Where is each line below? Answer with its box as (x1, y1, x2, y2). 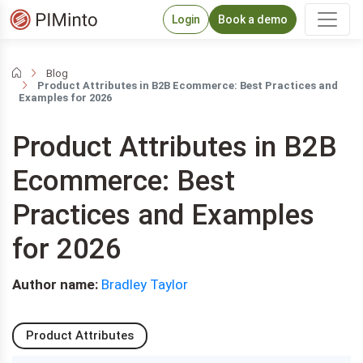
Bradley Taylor (101, 276, 188, 293)
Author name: (12, 276, 98, 293)
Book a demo (218, 12, 288, 26)
